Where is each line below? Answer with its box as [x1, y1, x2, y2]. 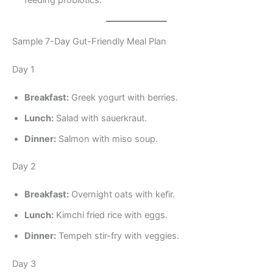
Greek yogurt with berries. [69, 91, 178, 103]
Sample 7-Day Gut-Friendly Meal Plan [12, 35, 166, 47]
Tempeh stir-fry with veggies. [56, 230, 179, 242]
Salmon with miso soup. [56, 133, 158, 144]
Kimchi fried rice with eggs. [54, 210, 168, 221]
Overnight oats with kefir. [69, 189, 175, 200]
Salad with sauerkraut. [54, 112, 147, 124]
